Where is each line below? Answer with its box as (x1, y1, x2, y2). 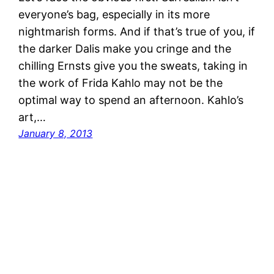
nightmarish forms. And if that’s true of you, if (18, 24, 256, 38)
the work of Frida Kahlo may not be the (18, 76, 223, 89)
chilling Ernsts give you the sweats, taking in (18, 59, 248, 72)
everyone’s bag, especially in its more (18, 7, 210, 21)
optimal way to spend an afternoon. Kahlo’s (18, 93, 244, 106)
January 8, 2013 (18, 127, 93, 139)
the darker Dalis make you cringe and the (18, 42, 232, 55)
